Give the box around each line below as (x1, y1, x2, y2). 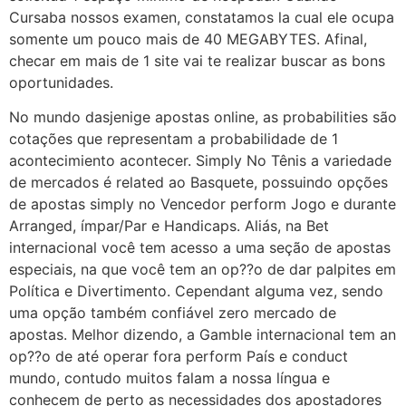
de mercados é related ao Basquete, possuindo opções (9, 173, 388, 192)
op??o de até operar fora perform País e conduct (9, 347, 348, 366)
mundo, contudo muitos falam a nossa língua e (9, 369, 330, 388)
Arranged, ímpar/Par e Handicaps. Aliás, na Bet (9, 217, 329, 236)
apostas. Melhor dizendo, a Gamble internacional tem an (9, 325, 396, 344)
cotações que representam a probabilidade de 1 (9, 130, 338, 149)
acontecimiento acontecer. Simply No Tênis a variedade (9, 151, 391, 170)
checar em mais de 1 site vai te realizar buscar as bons (9, 51, 385, 70)
